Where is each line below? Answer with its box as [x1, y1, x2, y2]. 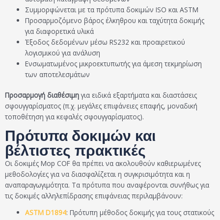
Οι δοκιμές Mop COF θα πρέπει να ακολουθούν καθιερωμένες [5, 158, 201, 168]
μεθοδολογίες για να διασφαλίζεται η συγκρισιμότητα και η [5, 169, 190, 179]
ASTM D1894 [25, 208, 67, 218]
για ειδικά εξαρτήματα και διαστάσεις [79, 90, 197, 100]
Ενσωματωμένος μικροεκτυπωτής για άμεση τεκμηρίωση [25, 58, 202, 68]
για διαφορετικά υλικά [25, 26, 94, 36]
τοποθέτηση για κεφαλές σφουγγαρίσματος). [5, 112, 144, 122]
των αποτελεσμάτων [25, 69, 90, 79]
